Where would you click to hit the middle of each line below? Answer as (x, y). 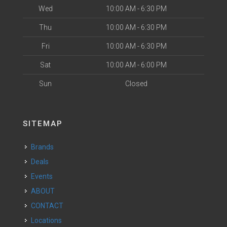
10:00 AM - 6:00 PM (136, 65)
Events (44, 176)
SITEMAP (43, 124)
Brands (45, 147)
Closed (136, 84)
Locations (48, 220)
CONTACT (49, 206)
